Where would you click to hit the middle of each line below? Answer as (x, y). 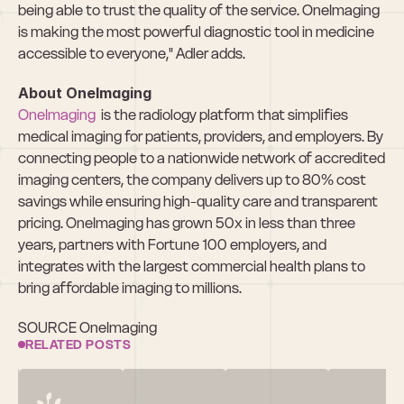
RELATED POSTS (78, 344)
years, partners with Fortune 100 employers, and (172, 244)
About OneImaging (85, 93)
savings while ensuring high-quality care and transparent (198, 201)
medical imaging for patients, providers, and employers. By (201, 136)
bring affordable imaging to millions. (130, 288)
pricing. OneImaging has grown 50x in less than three (187, 223)
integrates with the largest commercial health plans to (192, 266)
